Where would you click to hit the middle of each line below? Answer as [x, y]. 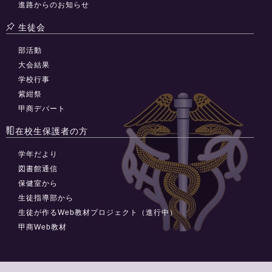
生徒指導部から [46, 198]
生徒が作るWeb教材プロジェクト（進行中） [98, 212]
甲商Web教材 [42, 227]
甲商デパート [42, 108]
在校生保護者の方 [52, 131]
